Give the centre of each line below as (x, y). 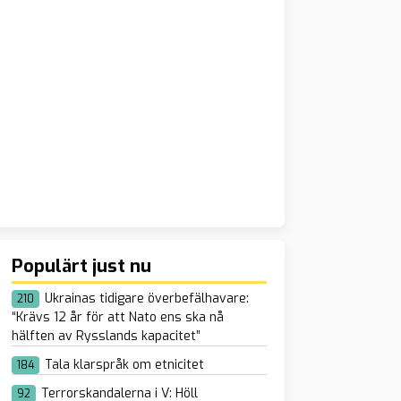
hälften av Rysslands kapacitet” (106, 337)
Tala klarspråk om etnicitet (124, 365)
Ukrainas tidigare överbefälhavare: (146, 299)
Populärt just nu (81, 267)
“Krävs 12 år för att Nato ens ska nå (117, 318)
